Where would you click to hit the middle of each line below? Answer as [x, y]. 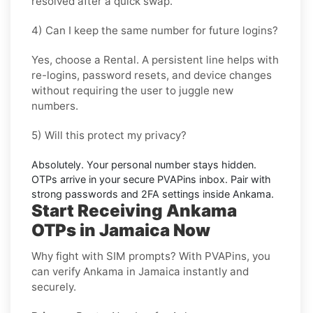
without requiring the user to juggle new [132, 90]
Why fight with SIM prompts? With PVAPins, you [151, 256]
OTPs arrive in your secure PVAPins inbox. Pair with [151, 179]
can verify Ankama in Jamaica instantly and [140, 271]
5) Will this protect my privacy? [109, 135]
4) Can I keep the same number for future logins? [155, 30]
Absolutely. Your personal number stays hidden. [144, 164]
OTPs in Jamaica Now [121, 230]
